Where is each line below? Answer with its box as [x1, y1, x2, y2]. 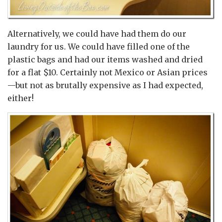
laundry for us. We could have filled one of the [7, 41, 190, 52]
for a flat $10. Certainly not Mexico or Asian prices [7, 67, 208, 77]
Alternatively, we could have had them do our [7, 28, 186, 39]
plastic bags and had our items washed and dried [7, 54, 203, 64]
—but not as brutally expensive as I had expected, [7, 80, 203, 90]
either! [7, 93, 34, 103]
